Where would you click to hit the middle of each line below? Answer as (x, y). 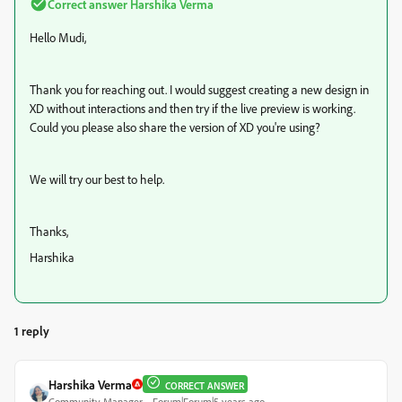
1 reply (32, 330)
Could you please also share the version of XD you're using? (175, 127)
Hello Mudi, (58, 37)
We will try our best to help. (97, 179)
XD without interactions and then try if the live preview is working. (192, 108)
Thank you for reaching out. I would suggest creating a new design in (199, 89)
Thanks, (49, 231)
